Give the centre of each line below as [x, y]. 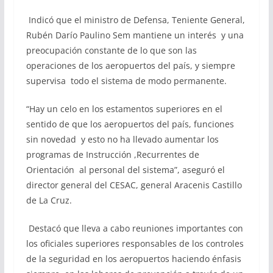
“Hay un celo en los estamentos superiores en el [124, 109]
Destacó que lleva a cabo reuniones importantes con [134, 228]
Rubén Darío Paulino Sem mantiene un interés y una [135, 35]
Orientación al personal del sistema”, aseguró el [125, 170]
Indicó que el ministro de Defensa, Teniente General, [135, 20]
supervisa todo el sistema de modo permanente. [126, 81]
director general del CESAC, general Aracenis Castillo [134, 185]
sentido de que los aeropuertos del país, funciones [130, 124]
